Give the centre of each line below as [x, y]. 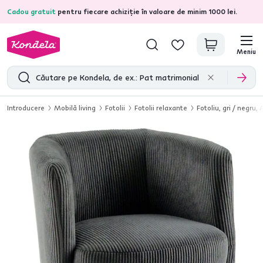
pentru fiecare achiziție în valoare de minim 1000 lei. [146, 11]
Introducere [26, 108]
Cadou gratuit [31, 11]
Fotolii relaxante [161, 108]
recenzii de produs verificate [151, 11]
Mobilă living [75, 108]
